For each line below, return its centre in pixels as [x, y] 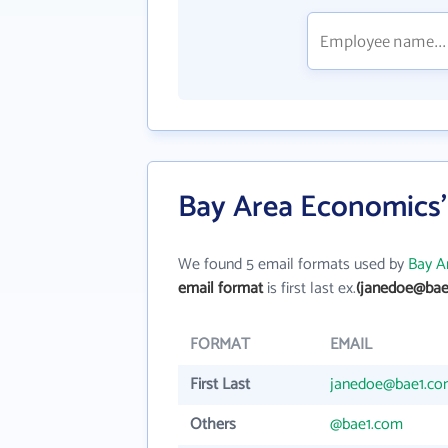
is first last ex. [309, 288]
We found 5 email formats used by [293, 264]
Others [213, 424]
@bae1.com [366, 424]
